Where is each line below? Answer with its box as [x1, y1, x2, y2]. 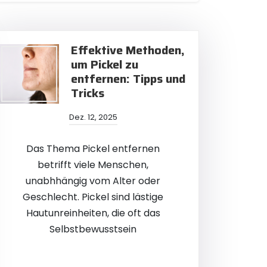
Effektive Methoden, [71, 41, 185, 60]
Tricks [71, 83, 104, 103]
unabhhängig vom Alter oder [26, 174, 160, 188]
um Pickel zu [71, 55, 138, 74]
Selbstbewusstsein [49, 222, 136, 236]
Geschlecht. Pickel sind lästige [23, 190, 163, 204]
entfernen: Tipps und [71, 69, 185, 88]
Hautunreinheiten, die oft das [26, 206, 160, 220]
